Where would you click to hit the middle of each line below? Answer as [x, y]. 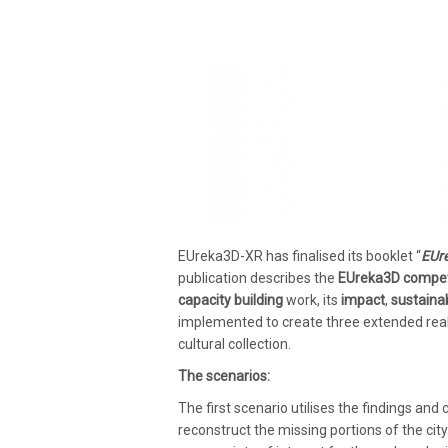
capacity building [230, 300]
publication [214, 278]
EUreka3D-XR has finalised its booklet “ [299, 256]
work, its [312, 300]
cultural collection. [234, 344]
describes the [294, 278]
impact [363, 300]
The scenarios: [224, 376]
